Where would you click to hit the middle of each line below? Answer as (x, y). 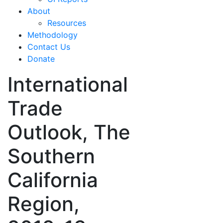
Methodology (53, 35)
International (68, 84)
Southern (51, 156)
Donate (41, 58)
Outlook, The (69, 132)
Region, (44, 204)
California (53, 180)
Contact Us (49, 47)
